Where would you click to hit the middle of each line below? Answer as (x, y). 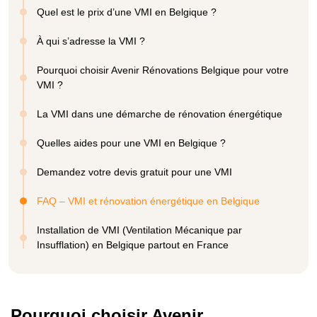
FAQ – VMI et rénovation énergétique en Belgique (148, 201)
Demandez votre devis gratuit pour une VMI (134, 172)
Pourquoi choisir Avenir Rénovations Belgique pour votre (163, 70)
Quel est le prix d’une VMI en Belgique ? (127, 12)
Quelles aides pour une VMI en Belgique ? (131, 143)
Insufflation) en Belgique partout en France (133, 244)
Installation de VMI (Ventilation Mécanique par (139, 230)
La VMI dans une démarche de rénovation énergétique (160, 114)
